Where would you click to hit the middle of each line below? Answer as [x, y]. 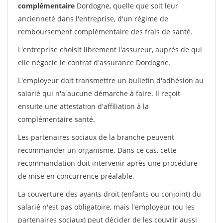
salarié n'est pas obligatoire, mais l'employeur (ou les [106, 207]
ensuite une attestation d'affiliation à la [83, 106]
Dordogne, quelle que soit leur [126, 6]
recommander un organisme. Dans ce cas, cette [97, 150]
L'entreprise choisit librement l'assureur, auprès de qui [110, 50]
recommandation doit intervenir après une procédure [108, 163]
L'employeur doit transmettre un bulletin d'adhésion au [111, 80]
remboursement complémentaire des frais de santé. [105, 32]
